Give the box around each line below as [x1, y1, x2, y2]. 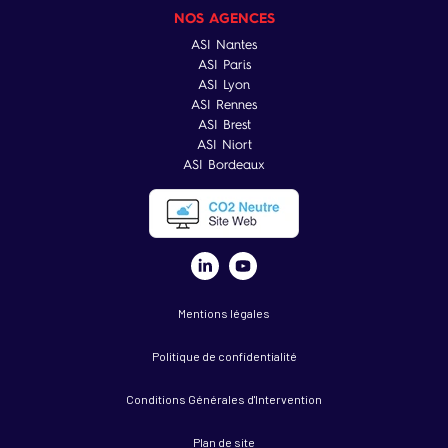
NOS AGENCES [173, 7, 275, 27]
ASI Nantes [191, 37, 257, 52]
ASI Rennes [191, 97, 257, 112]
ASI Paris [197, 57, 251, 72]
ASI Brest [197, 117, 251, 132]
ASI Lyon [198, 77, 250, 92]
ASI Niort [196, 137, 252, 152]
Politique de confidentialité [151, 349, 297, 363]
